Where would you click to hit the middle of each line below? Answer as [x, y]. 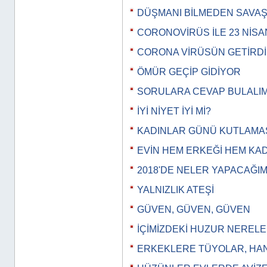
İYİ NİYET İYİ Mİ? [174, 111]
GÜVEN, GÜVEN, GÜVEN [194, 209]
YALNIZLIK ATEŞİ [176, 190]
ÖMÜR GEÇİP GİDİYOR [189, 72]
